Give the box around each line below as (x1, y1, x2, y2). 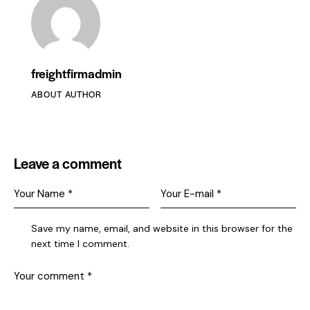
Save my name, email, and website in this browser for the (31, 222, 293, 235)
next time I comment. (31, 237, 130, 250)
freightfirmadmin (31, 64, 122, 82)
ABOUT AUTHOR (31, 88, 102, 101)
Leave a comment (14, 153, 122, 174)
